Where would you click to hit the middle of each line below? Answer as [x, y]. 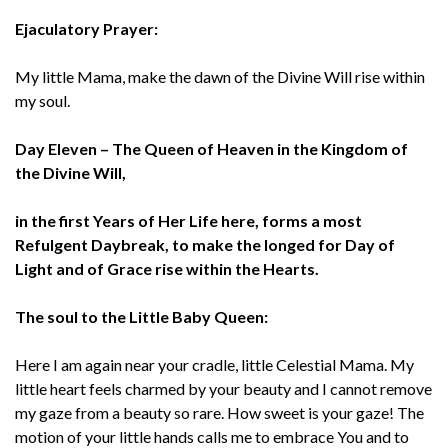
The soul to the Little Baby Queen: [141, 316]
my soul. [42, 100]
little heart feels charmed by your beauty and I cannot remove [223, 388]
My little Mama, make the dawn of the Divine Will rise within [220, 76]
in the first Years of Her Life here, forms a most [188, 220]
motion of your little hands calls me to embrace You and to [212, 436]
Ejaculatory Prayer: [86, 28]
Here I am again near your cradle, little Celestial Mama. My [214, 364]
